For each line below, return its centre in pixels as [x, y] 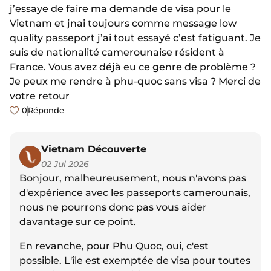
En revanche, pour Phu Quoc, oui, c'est [114, 246]
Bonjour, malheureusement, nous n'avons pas [133, 178]
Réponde [46, 111]
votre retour [40, 96]
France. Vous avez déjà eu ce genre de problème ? [133, 67]
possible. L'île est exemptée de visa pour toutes [135, 261]
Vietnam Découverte [94, 149]
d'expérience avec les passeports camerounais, [135, 193]
